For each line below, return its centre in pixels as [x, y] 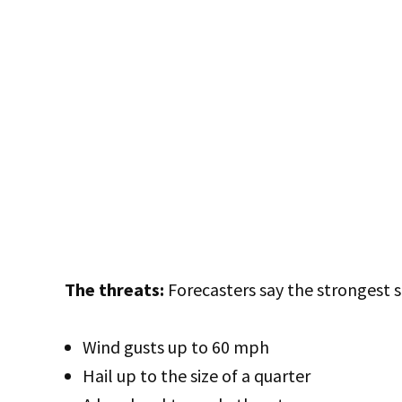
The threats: [114, 289]
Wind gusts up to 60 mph [176, 346]
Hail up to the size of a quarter [197, 375]
